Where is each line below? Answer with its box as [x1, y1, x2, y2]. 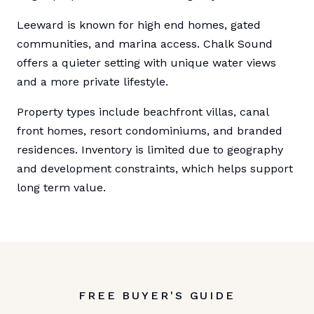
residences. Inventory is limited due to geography [17, 143, 283, 157]
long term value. [17, 181, 106, 195]
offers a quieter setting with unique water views [17, 56, 276, 70]
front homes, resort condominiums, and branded [17, 124, 282, 138]
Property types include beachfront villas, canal [17, 105, 268, 119]
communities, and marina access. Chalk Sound [17, 37, 273, 51]
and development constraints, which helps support [17, 162, 293, 176]
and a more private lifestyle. [17, 75, 168, 89]
